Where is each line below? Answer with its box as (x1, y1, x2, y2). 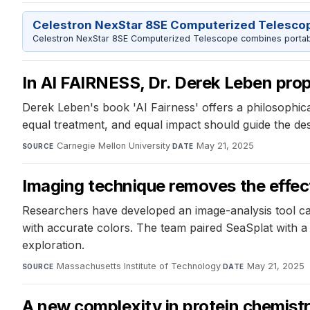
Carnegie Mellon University (56, 140, 170, 151)
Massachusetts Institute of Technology (56, 260, 221, 271)
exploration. (22, 237, 84, 252)
